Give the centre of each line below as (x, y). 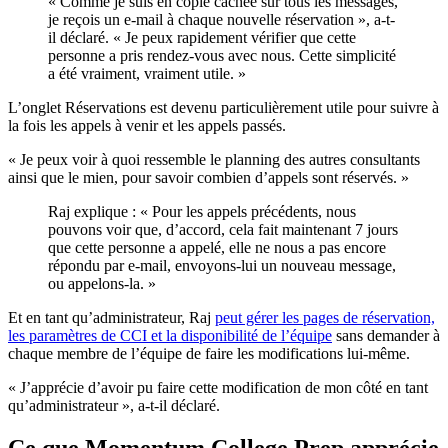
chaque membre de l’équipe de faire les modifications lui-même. (209, 353)
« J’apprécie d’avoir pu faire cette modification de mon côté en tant (218, 387)
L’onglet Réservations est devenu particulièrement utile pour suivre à (223, 107)
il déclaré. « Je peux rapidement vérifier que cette (202, 37)
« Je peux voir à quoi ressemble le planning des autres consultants (214, 159)
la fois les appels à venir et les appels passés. (147, 125)
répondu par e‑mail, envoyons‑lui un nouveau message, (222, 265)
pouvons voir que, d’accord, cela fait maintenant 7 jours (223, 229)
